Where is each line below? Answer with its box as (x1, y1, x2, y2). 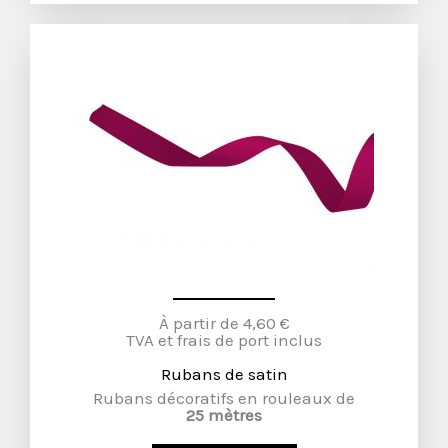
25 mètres (186, 405, 262, 425)
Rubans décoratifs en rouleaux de (93, 388, 355, 408)
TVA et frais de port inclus (126, 330, 322, 350)
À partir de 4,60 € (158, 313, 290, 333)
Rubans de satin (160, 364, 288, 384)
